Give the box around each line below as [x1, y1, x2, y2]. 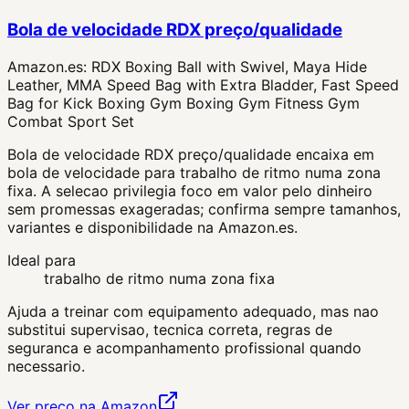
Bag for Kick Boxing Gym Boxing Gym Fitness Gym [7, 93, 360, 112]
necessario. [7, 356, 85, 375]
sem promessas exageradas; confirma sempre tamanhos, [7, 199, 401, 218]
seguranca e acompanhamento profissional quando [7, 338, 362, 357]
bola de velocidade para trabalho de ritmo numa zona [7, 163, 381, 182]
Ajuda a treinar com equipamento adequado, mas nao [7, 301, 379, 320]
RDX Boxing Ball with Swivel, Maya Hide [91, 57, 367, 76]
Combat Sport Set [7, 111, 134, 131]
